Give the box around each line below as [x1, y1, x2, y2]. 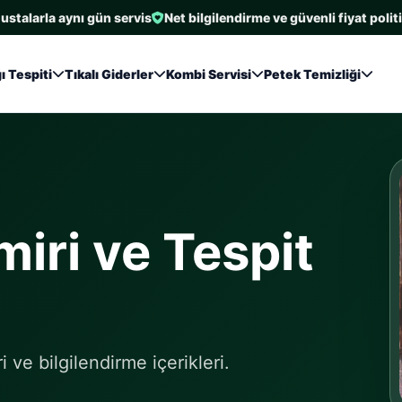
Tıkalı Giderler [64, 66, 153, 82]
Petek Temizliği [263, 66, 361, 82]
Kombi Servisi [165, 66, 251, 82]
